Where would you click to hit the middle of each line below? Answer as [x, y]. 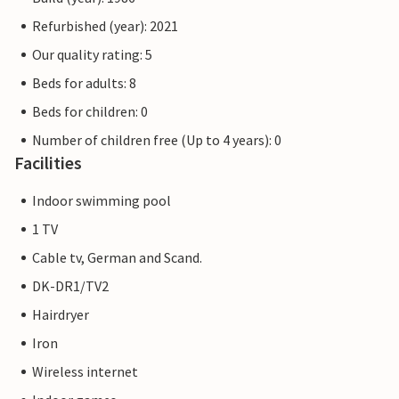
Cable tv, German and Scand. [117, 258]
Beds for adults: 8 [84, 83]
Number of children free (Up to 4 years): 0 [157, 140]
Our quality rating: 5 [92, 55]
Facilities [48, 163]
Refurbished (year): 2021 [105, 26]
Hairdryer [61, 315]
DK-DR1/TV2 [70, 286]
